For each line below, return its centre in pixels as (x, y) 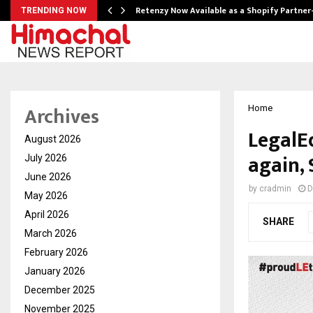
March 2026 (51, 233)
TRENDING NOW (54, 10)
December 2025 (60, 290)
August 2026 (53, 139)
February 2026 (56, 252)
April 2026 (47, 214)
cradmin (275, 189)
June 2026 (48, 177)
